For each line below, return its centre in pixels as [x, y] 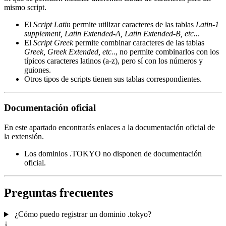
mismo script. [25, 8]
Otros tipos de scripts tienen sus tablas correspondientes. [113, 79]
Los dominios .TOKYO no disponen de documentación [113, 153]
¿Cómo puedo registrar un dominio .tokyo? [82, 214]
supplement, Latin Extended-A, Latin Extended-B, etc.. [111, 34]
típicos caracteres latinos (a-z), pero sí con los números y [114, 61]
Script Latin [52, 25]
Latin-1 [207, 25]
